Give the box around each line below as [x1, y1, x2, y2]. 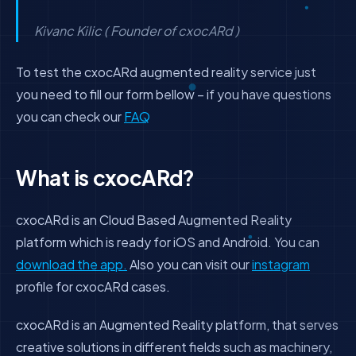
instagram [252, 256, 310, 273]
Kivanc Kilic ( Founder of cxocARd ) [34, 22, 239, 39]
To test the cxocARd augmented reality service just [16, 64, 316, 80]
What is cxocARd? [16, 164, 195, 191]
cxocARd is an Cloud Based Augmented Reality [16, 211, 292, 228]
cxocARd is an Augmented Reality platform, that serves [16, 316, 339, 333]
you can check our [16, 108, 124, 125]
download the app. [16, 256, 127, 273]
